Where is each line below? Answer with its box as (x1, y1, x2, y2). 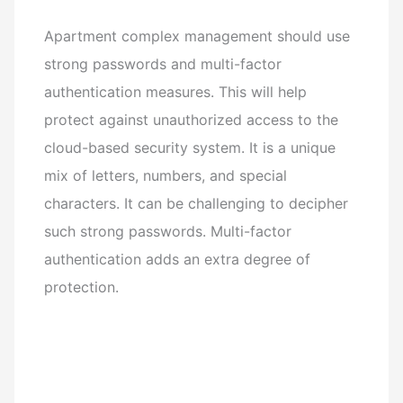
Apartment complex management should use (44, 27, 351, 46)
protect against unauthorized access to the (44, 111, 339, 130)
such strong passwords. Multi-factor (44, 222, 292, 241)
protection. (44, 278, 120, 297)
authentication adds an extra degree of (44, 250, 311, 269)
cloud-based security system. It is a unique (44, 139, 336, 157)
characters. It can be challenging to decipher (44, 194, 349, 213)
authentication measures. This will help (44, 83, 308, 102)
